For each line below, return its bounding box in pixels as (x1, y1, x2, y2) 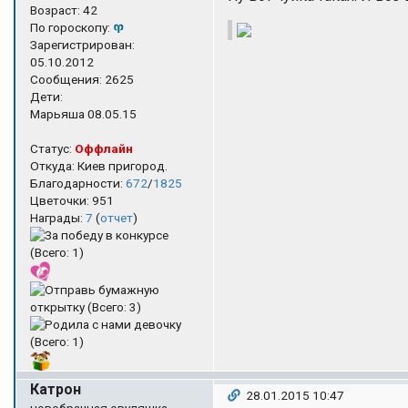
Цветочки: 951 (30, 192, 114, 208)
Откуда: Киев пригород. (30, 158, 168, 173)
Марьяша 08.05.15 (30, 106, 137, 121)
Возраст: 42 (30, 2, 97, 17)
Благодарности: (30, 175, 126, 190)
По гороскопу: (30, 19, 113, 35)
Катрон (30, 380, 81, 398)
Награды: (30, 209, 86, 225)
